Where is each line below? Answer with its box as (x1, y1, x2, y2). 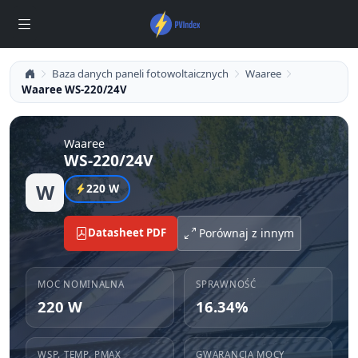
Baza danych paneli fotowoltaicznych (51, 66, 229, 82)
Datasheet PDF (87, 225, 166, 241)
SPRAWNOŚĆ (196, 277, 257, 290)
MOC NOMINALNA (38, 277, 125, 290)
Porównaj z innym (198, 225, 294, 241)
